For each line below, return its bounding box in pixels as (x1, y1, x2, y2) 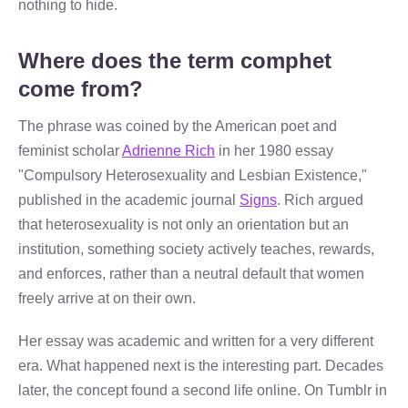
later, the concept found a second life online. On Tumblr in (18, 382, 387, 398)
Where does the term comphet (18, 48, 331, 73)
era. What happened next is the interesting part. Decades (18, 358, 383, 373)
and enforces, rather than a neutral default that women (18, 266, 364, 281)
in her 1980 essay (215, 143, 333, 158)
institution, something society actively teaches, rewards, (18, 241, 374, 257)
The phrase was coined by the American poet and (18, 118, 337, 134)
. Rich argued (277, 192, 363, 208)
